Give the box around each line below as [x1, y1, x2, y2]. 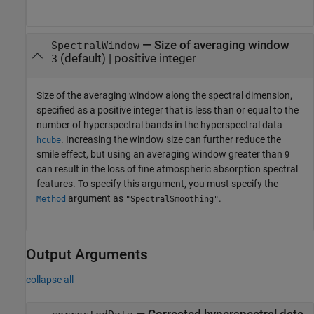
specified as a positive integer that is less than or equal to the [36, 104, 299, 116]
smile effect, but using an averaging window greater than [36, 149, 285, 161]
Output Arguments [26, 246, 148, 264]
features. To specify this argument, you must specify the [36, 178, 278, 190]
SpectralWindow [50, 39, 139, 51]
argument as [66, 193, 125, 205]
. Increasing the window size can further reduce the [61, 134, 281, 146]
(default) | [57, 51, 114, 65]
